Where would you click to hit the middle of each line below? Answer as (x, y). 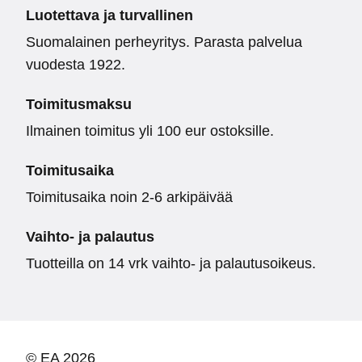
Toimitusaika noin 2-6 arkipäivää (129, 197)
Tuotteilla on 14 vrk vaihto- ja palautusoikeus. (171, 263)
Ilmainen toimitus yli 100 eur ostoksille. (150, 130)
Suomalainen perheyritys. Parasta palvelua (164, 42)
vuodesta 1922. (76, 64)
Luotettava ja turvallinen (109, 15)
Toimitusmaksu (79, 104)
